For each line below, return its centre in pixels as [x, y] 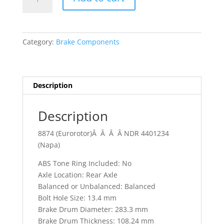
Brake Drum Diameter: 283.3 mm [93, 209]
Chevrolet [38, 25]
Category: [39, 41]
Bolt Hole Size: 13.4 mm [77, 197]
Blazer [32, 36]
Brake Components [87, 41]
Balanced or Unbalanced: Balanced [96, 186]
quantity [36, 82]
